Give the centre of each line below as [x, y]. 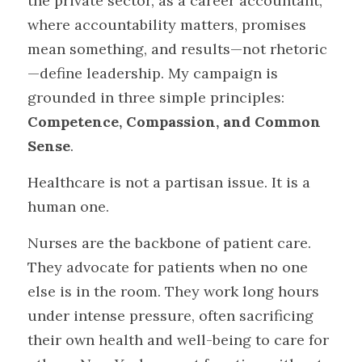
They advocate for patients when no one [168, 267]
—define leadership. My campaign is [153, 73]
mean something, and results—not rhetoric [177, 49]
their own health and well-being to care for [178, 340]
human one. [68, 206]
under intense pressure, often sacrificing [170, 316]
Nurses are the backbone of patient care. [169, 243]
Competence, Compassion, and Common [174, 122]
